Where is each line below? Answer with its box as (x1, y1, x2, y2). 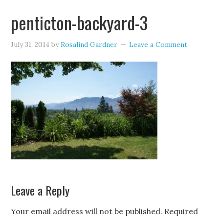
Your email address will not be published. (11, 206, 163, 216)
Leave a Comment (129, 40, 188, 49)
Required (164, 206, 198, 216)
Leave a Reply (11, 181, 70, 199)
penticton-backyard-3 (11, 9, 148, 35)
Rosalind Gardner (61, 40, 118, 49)
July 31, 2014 (11, 40, 50, 49)
